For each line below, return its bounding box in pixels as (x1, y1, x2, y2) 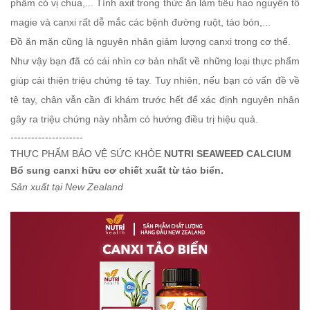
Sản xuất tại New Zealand (10, 181, 123, 193)
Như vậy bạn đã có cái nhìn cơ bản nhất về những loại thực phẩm (10, 55, 300, 67)
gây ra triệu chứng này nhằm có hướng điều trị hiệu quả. (10, 113, 258, 125)
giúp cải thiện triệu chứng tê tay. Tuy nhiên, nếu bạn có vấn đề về (10, 75, 300, 86)
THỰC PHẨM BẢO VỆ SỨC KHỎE (10, 148, 164, 160)
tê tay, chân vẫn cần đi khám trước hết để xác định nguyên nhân (10, 94, 300, 106)
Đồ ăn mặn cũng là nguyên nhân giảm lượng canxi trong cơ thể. (10, 36, 291, 48)
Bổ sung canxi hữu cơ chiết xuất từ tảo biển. (10, 165, 224, 176)
